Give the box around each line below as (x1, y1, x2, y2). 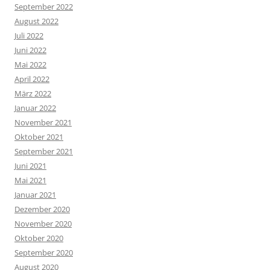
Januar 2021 (14, 189, 56, 201)
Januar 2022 (14, 102, 56, 114)
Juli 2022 (14, 30, 43, 42)
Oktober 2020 (14, 233, 63, 244)
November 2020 (14, 218, 72, 230)
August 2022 (14, 16, 58, 27)
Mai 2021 (14, 175, 46, 186)
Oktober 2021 (14, 131, 63, 143)
